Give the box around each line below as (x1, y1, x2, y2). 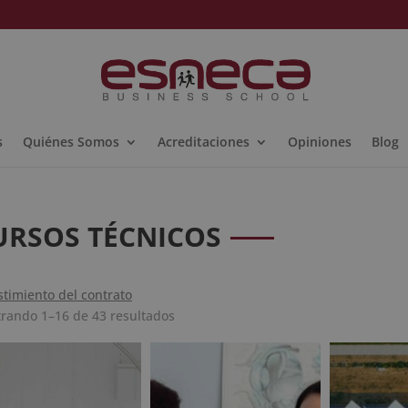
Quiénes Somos (23, 133, 119, 150)
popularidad (173, 348, 250, 365)
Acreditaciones (158, 133, 250, 150)
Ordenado (173, 306, 236, 323)
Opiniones (288, 133, 352, 150)
